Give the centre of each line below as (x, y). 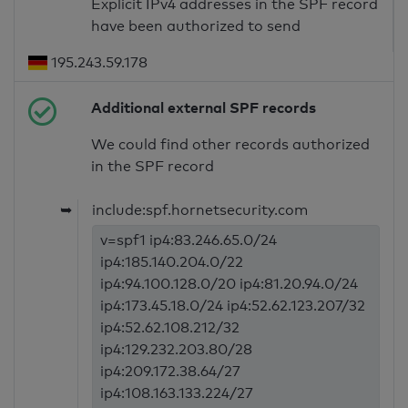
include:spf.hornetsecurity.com (200, 210)
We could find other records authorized (231, 145)
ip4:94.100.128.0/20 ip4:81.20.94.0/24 (229, 284)
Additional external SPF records (204, 108)
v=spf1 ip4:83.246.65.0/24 (189, 240)
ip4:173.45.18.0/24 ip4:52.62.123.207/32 (233, 306)
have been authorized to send (196, 26)
